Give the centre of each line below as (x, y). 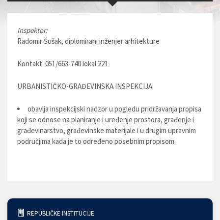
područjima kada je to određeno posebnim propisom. (96, 141)
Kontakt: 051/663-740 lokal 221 (63, 64)
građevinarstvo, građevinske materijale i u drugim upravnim (107, 130)
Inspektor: (32, 30)
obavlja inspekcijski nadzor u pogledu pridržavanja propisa (114, 109)
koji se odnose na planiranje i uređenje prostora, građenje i (106, 120)
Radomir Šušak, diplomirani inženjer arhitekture (88, 41)
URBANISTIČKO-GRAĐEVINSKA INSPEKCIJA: (85, 86)
